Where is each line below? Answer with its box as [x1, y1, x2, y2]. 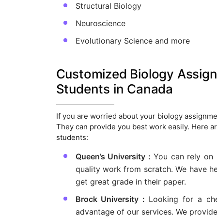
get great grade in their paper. [75, 177, 186, 187]
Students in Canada [56, 81, 173, 97]
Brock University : [75, 194, 149, 204]
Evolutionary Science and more [75, 36, 190, 46]
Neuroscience [75, 18, 125, 29]
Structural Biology [75, 1, 141, 11]
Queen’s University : [75, 152, 154, 162]
